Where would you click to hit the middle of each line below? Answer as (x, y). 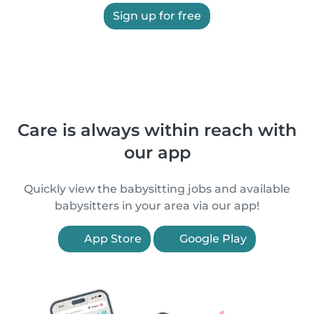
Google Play (212, 239)
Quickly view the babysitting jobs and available (157, 189)
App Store (111, 239)
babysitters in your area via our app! (157, 206)
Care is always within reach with (157, 130)
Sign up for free (157, 16)
